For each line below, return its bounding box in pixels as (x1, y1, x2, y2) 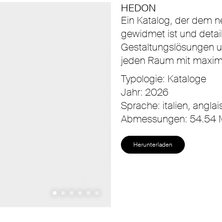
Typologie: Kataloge (121, 72, 206, 85)
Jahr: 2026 (121, 86, 168, 99)
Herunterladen (133, 141, 172, 149)
